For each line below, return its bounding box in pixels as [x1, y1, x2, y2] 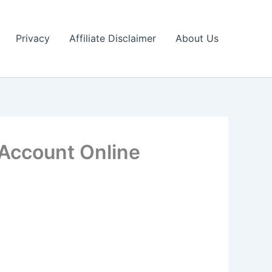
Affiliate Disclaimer [69, 32, 156, 45]
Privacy [16, 32, 50, 45]
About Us [175, 32, 219, 45]
